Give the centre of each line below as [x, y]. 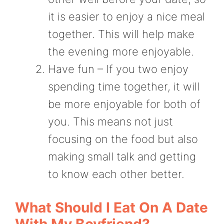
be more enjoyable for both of [124, 104]
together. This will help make [121, 34]
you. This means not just [110, 121]
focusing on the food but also [123, 139]
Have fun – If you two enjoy [118, 69]
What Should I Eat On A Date [111, 207]
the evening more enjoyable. [121, 51]
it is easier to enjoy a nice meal [126, 16]
